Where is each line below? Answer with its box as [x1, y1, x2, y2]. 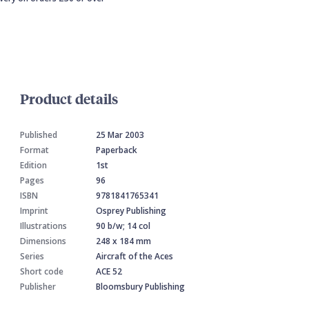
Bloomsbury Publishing [96, 281, 185, 293]
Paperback [96, 144, 137, 157]
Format [20, 144, 49, 157]
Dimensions [20, 235, 66, 248]
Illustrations [20, 220, 67, 232]
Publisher [20, 281, 56, 293]
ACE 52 [96, 266, 122, 278]
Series [20, 250, 44, 263]
